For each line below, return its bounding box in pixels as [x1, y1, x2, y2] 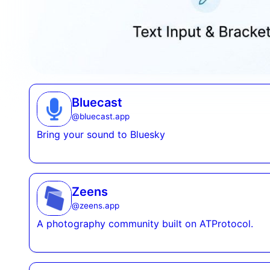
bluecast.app [80, 111, 130, 121]
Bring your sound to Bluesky [37, 128, 165, 140]
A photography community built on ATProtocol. [37, 217, 253, 230]
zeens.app [80, 200, 119, 210]
